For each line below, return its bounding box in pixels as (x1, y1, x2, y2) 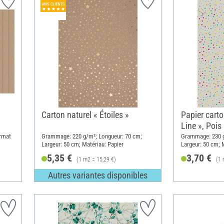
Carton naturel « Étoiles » (41, 109, 129, 120)
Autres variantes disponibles (47, 169, 147, 180)
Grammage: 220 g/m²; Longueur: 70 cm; (41, 132, 142, 140)
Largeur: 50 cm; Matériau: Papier (41, 140, 123, 148)
